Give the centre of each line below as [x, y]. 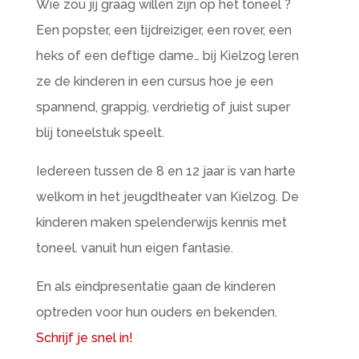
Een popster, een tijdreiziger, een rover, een [163, 30]
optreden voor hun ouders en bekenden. [156, 312]
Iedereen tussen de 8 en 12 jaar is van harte [165, 171]
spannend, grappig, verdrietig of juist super [163, 107]
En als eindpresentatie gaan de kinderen [155, 286]
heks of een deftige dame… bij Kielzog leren [167, 56]
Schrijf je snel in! [84, 338]
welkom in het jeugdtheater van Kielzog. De [167, 197]
